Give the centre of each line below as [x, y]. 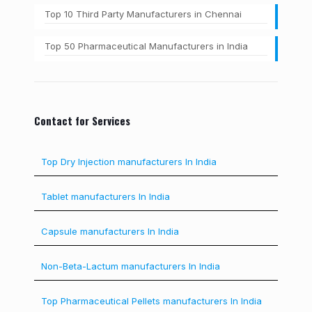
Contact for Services [82, 120]
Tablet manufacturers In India [106, 196]
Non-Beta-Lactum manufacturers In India [131, 266]
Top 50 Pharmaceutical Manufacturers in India [148, 46]
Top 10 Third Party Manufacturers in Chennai [143, 14]
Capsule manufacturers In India [110, 231]
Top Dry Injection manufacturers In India [129, 162]
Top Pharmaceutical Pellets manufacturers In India [151, 301]
